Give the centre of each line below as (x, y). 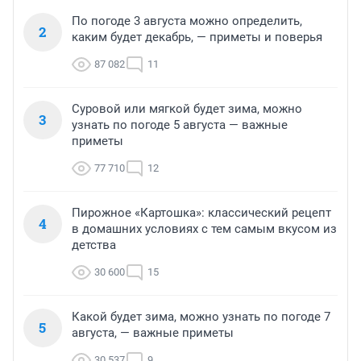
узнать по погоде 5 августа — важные (180, 125)
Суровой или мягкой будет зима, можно (187, 109)
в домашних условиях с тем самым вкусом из (204, 229)
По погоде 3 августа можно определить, (187, 21)
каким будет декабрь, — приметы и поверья (197, 37)
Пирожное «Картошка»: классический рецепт (201, 213)
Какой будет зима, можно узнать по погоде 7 (201, 317)
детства (94, 245)
